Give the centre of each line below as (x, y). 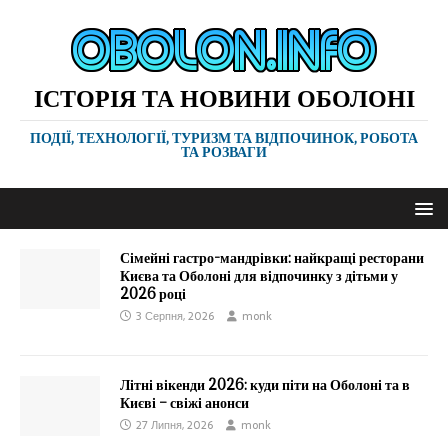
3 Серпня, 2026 (175, 316)
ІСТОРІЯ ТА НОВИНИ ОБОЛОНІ (224, 97)
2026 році (153, 293)
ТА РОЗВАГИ (224, 151)
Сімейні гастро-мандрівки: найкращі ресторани (272, 257)
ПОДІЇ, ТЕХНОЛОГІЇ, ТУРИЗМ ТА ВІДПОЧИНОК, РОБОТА (224, 137)
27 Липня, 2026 (174, 425)
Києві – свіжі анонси (184, 402)
